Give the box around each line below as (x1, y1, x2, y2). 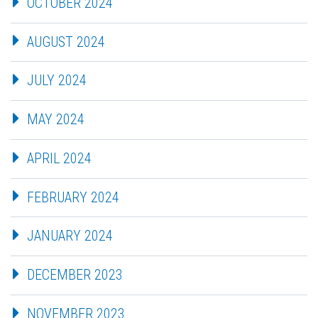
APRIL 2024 (27, 149, 92, 167)
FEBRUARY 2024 (27, 188, 119, 206)
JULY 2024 (27, 72, 87, 89)
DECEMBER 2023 (27, 266, 123, 284)
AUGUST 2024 (27, 33, 105, 50)
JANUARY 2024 (27, 227, 113, 245)
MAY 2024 (27, 111, 84, 128)
